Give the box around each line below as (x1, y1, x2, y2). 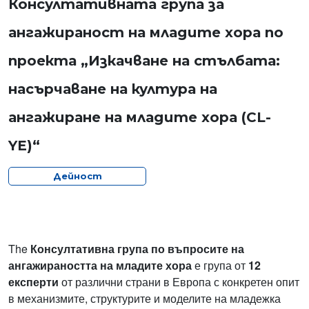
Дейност (52, 170, 102, 182)
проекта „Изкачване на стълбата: (8, 52, 280, 70)
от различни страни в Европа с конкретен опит (59, 274, 299, 290)
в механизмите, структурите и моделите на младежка (8, 290, 281, 307)
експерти (8, 274, 59, 290)
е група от (192, 257, 248, 274)
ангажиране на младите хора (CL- (8, 109, 271, 126)
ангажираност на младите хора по (8, 24, 283, 41)
